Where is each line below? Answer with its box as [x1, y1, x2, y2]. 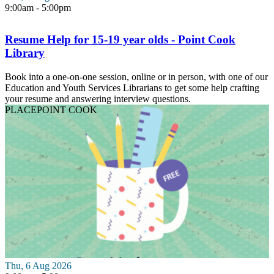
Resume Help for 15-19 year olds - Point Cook [5, 32, 235, 46]
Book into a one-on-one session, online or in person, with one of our [5, 71, 268, 82]
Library [5, 46, 45, 59]
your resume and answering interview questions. [5, 93, 191, 104]
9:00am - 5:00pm [5, 2, 71, 13]
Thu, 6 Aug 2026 [5, 260, 72, 271]
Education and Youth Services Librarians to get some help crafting [5, 82, 259, 93]
